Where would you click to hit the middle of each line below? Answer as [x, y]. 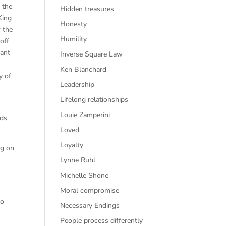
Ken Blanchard [83, 69]
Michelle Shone [84, 175]
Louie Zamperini [85, 115]
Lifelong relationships [94, 100]
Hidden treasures [87, 9]
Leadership [77, 84]
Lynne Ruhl [78, 160]
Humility [74, 39]
